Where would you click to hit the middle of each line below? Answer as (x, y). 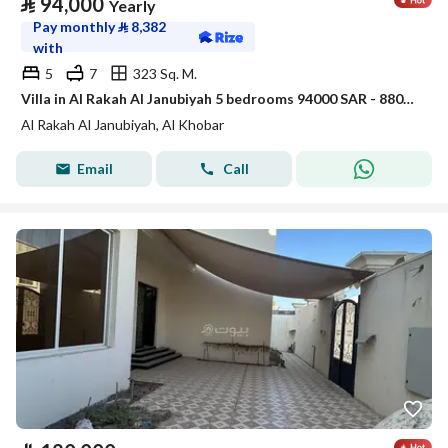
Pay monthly (75, 26)
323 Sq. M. (165, 73)
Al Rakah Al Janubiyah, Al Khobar (122, 124)
